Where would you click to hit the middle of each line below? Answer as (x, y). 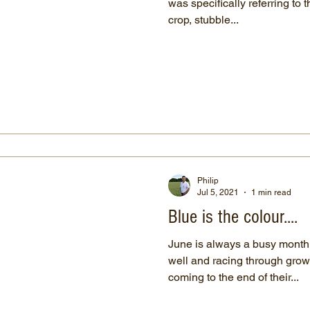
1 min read (271, 192)
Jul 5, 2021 (218, 192)
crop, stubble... (203, 19)
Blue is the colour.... (233, 217)
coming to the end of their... (234, 277)
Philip (208, 181)
